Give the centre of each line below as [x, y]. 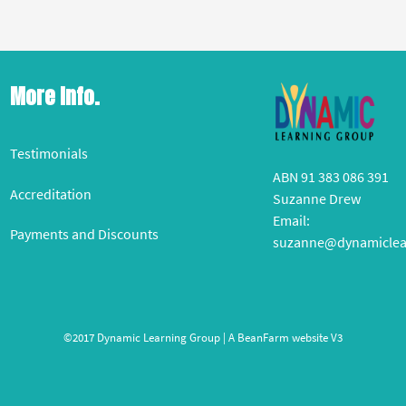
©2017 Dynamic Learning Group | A [150, 338]
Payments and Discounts [84, 234]
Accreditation [50, 193]
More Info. [54, 96]
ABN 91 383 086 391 [330, 177]
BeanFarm [263, 338]
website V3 [315, 338]
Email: [291, 221]
